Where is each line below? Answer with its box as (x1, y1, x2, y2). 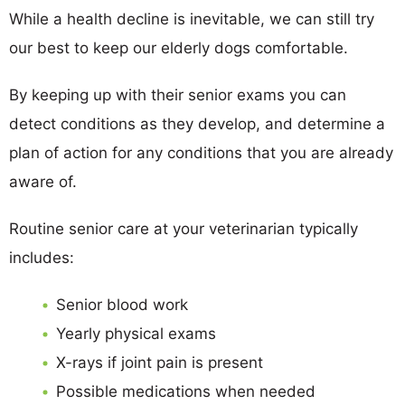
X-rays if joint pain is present (56, 353, 263, 372)
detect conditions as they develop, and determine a (9, 114, 385, 133)
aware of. (9, 172, 77, 191)
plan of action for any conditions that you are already (9, 143, 393, 162)
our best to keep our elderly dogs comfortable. (9, 38, 348, 57)
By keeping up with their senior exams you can (9, 85, 346, 104)
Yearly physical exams (56, 324, 216, 343)
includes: (9, 248, 74, 267)
